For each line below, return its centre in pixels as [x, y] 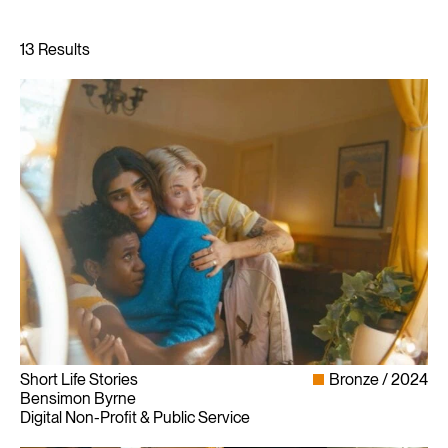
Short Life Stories [79, 379]
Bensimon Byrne [78, 398]
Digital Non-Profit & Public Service [135, 417]
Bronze [354, 379]
